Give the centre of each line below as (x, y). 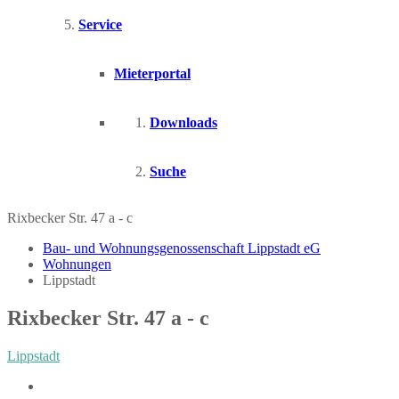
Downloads (183, 122)
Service (100, 24)
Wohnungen (77, 264)
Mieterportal (152, 73)
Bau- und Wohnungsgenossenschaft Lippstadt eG (182, 248)
